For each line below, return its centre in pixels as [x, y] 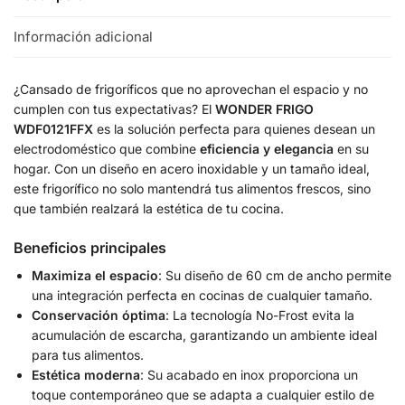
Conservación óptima [99, 315]
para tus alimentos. [88, 354]
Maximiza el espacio [95, 275]
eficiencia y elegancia [267, 148]
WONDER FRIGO [264, 108]
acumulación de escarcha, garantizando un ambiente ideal [204, 334]
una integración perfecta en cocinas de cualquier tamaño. [202, 295]
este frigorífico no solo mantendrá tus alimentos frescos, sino [192, 188]
